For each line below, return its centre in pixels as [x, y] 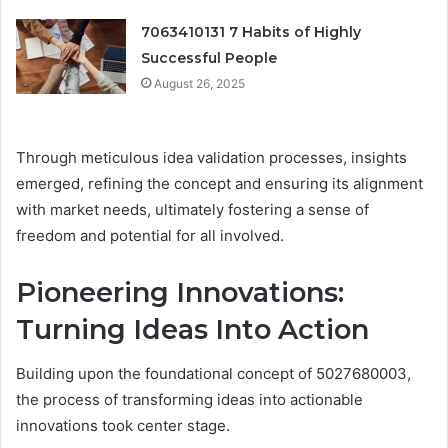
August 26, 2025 [200, 83]
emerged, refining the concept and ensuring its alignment [219, 183]
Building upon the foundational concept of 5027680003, [213, 373]
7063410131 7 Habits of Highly [251, 31]
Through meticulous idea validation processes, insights [211, 157]
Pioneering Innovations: [180, 292]
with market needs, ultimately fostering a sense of [192, 209]
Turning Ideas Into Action [192, 329]
